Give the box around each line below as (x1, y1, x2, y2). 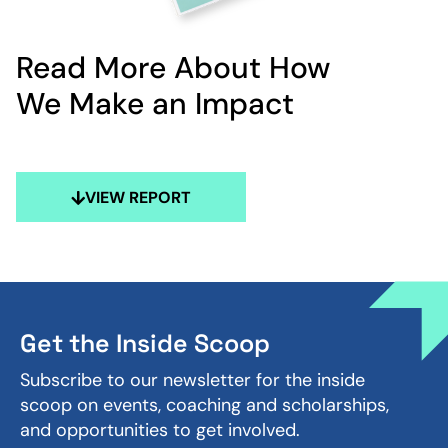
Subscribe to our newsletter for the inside (20, 368, 365, 393)
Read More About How (16, 48, 330, 88)
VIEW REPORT (85, 187, 191, 209)
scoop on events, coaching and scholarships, (20, 393, 389, 418)
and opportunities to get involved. (20, 418, 300, 443)
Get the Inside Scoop (20, 327, 270, 360)
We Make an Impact (16, 84, 294, 124)
